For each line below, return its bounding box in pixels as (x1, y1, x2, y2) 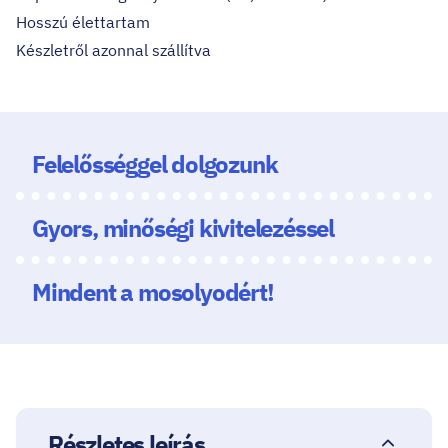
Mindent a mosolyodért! (32, 276, 274, 308)
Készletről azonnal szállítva (16, 40, 211, 60)
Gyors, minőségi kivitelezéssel (32, 212, 334, 244)
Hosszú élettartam (16, 12, 150, 32)
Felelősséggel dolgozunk (32, 148, 278, 180)
